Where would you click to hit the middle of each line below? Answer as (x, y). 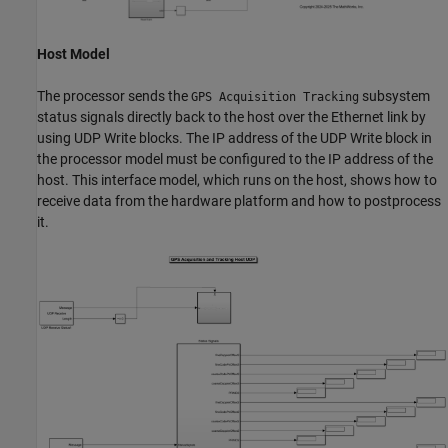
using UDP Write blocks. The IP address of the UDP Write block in (234, 137)
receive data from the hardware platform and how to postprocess (239, 200)
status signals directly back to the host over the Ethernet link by (231, 116)
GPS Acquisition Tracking (275, 96)
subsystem (394, 95)
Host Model (73, 53)
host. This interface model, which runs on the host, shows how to (237, 179)
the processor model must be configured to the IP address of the (235, 158)
